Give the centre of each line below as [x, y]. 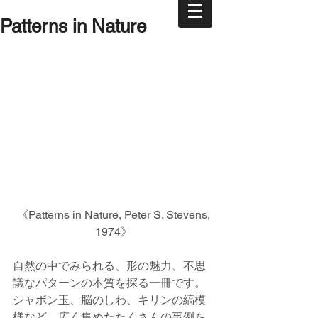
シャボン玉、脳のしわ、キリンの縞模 [109, 300]
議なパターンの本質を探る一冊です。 [109, 283]
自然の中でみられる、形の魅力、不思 [109, 266]
